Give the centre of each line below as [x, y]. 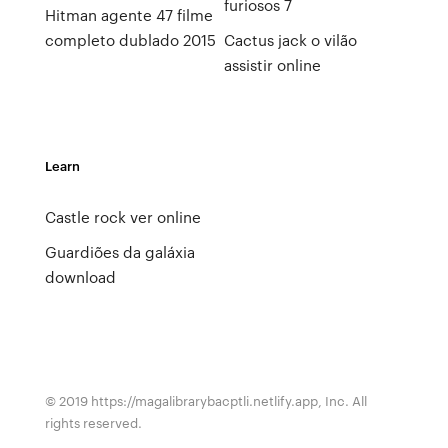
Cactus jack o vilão [290, 40]
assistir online [272, 65]
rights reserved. [93, 422]
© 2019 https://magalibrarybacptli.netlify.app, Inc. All [205, 400]
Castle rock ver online [122, 217]
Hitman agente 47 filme [128, 15]
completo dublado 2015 [130, 40]
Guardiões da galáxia [119, 252]
